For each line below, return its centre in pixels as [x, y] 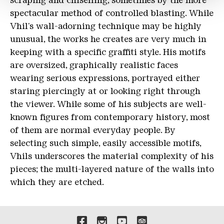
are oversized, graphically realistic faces [94, 65]
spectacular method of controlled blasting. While [112, 13]
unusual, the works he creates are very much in [108, 39]
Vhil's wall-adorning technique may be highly [106, 26]
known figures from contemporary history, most [110, 117]
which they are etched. [57, 182]
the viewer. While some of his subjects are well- [108, 104]
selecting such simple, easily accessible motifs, [105, 143]
